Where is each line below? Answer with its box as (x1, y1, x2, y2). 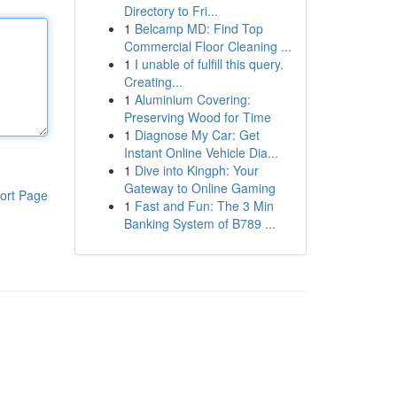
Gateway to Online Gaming (123, 179, 276, 197)
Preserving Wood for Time (123, 108, 271, 126)
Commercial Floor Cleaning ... (123, 37, 292, 55)
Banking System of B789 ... (123, 214, 276, 232)
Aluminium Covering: (134, 90, 251, 108)
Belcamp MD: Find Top (134, 19, 263, 37)
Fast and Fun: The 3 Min (134, 197, 274, 214)
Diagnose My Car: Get (134, 126, 260, 144)
